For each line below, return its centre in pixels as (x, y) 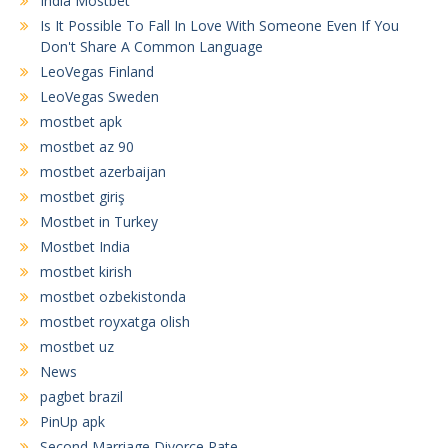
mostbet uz (77, 346)
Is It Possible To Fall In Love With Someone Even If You (219, 25)
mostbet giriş (82, 196)
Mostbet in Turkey (99, 221)
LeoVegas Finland (97, 71)
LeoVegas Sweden (99, 96)
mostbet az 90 (87, 146)
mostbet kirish (86, 271)
